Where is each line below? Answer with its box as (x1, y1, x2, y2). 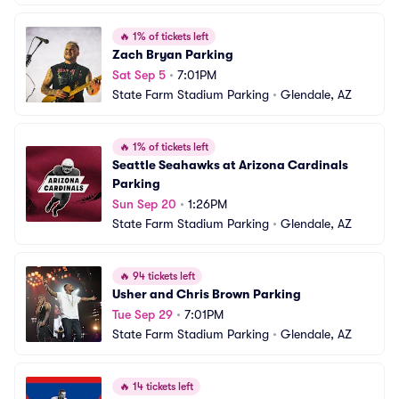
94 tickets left (130, 270, 195, 282)
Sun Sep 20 (112, 197, 176, 211)
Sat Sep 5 (112, 68, 166, 82)
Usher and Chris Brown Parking (112, 287, 301, 301)
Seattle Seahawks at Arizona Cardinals (112, 158, 348, 172)
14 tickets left (130, 380, 193, 393)
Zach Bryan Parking (112, 47, 233, 61)
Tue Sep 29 (112, 307, 173, 322)
